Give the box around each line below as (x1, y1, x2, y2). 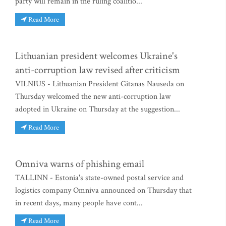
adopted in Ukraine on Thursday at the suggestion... (15, 103, 180, 115)
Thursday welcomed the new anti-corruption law (15, 91, 171, 102)
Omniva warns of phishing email (15, 157, 144, 171)
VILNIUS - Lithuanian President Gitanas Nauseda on (15, 78, 184, 89)
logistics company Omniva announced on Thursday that (15, 185, 192, 196)
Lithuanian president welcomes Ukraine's (15, 49, 178, 63)
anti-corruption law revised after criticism (15, 63, 180, 77)
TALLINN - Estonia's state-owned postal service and (15, 172, 184, 183)
